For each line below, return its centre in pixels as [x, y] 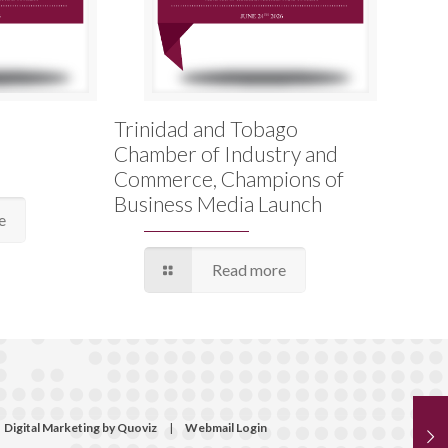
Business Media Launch [217, 204]
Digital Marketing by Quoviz [81, 428]
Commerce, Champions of [228, 179]
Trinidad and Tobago [205, 129]
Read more [249, 270]
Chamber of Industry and [225, 154]
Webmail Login [226, 428]
